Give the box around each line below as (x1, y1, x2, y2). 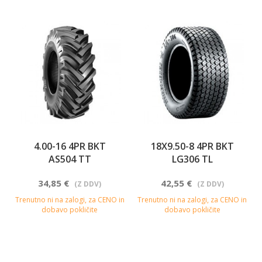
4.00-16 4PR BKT (33, 139, 106, 153)
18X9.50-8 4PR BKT (150, 139, 234, 153)
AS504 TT (48, 152, 91, 166)
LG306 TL (171, 152, 213, 166)
